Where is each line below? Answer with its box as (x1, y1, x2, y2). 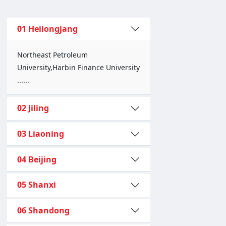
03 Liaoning (17, 128, 64, 140)
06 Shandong (17, 204, 70, 216)
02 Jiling (17, 102, 49, 114)
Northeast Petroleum (17, 50, 88, 60)
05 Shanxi (17, 179, 56, 191)
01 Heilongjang (17, 23, 78, 34)
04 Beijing (17, 153, 56, 165)
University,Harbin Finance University (17, 63, 140, 73)
